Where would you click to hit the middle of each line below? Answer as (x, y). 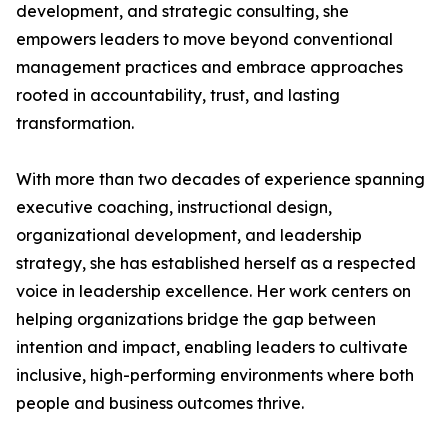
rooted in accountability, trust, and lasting (178, 95)
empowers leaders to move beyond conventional (204, 39)
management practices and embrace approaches (209, 67)
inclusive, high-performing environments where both (215, 375)
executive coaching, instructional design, (174, 207)
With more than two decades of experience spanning (220, 179)
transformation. (75, 123)
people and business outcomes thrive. (160, 403)
